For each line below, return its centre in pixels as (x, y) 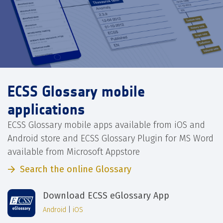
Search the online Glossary (76, 169)
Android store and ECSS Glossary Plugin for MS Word (111, 139)
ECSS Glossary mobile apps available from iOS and (106, 125)
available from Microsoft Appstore (74, 152)
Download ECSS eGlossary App (106, 195)
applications (46, 110)
